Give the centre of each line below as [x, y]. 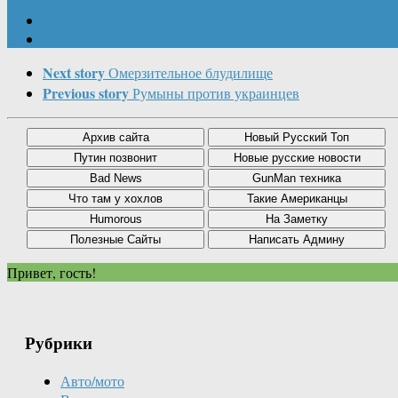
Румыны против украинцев [216, 93]
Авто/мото [92, 380]
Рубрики [59, 343]
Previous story [86, 93]
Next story [74, 73]
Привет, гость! [52, 273]
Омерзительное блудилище [191, 73]
